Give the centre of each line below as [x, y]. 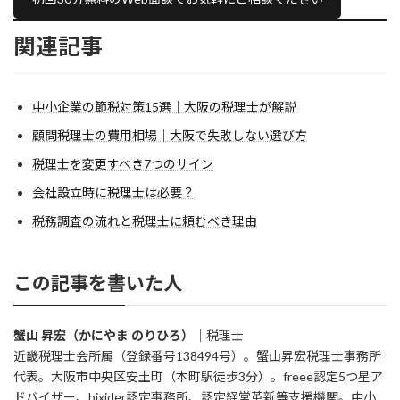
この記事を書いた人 [98, 283]
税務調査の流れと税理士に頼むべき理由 [145, 221]
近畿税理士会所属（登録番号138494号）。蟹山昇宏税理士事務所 [197, 355]
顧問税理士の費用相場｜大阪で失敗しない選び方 [170, 136]
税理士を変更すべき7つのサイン [123, 164]
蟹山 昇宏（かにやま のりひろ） [104, 335]
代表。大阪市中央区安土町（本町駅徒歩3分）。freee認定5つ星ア [198, 376]
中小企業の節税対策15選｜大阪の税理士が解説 [164, 107]
